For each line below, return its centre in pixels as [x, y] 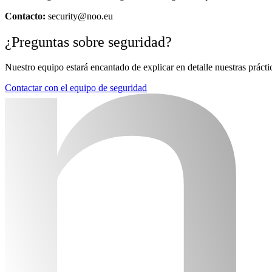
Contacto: [25, 16]
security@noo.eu [79, 16]
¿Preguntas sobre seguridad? [88, 42]
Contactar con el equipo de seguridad [76, 88]
